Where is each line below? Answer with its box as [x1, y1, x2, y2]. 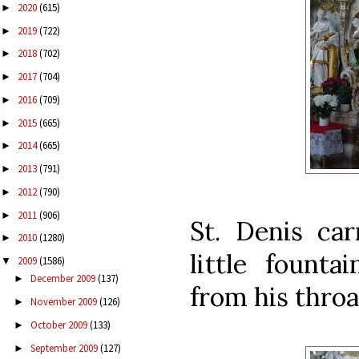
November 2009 [30, 295, 99, 309]
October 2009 [30, 317, 90, 332]
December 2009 [30, 272, 98, 286]
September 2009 [30, 341, 100, 355]
